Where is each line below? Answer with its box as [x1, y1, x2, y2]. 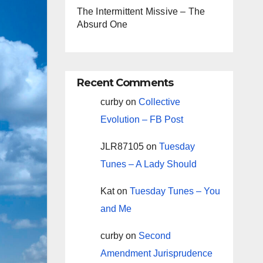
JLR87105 [100, 141, 144, 151]
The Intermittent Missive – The [76, 6, 205, 16]
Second [138, 230, 171, 241]
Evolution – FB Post [100, 114, 183, 124]
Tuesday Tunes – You [129, 186, 220, 196]
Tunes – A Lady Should [100, 159, 197, 169]
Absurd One [76, 19, 128, 29]
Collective [138, 96, 180, 107]
